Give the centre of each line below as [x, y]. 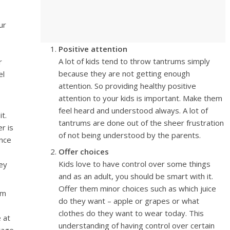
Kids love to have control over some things [135, 164]
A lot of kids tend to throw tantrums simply [135, 61]
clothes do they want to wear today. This [131, 213]
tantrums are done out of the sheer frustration [141, 123]
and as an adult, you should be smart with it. [136, 176]
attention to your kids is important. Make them [141, 98]
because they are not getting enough [124, 73]
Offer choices [84, 151]
